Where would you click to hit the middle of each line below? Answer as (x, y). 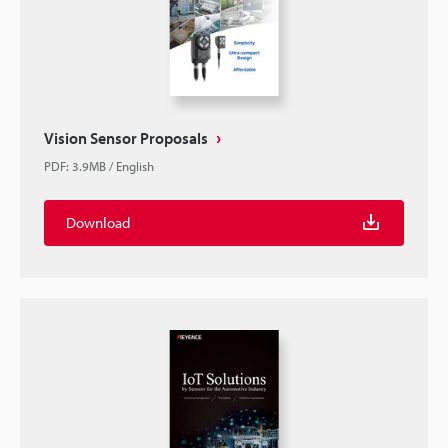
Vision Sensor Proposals (126, 138)
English (135, 166)
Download (98, 222)
